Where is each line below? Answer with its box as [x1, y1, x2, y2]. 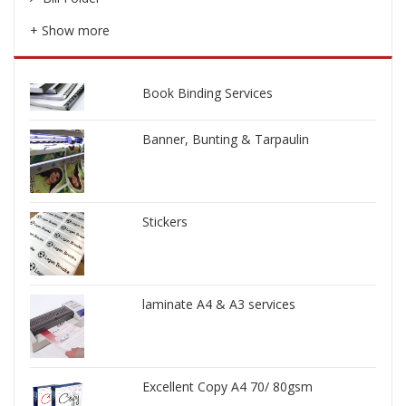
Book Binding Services [142, 84, 274, 102]
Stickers [142, 213, 188, 231]
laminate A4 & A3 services [142, 295, 296, 314]
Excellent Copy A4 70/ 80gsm [142, 378, 314, 396]
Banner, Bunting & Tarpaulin [142, 130, 310, 149]
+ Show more [29, 21, 110, 39]
